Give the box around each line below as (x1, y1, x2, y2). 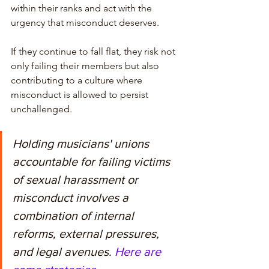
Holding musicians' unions (13, 136, 152, 150)
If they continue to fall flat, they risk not (11, 45, 178, 57)
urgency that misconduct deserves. (11, 16, 162, 28)
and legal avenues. (13, 244, 115, 258)
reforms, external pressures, (13, 226, 162, 240)
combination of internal (13, 208, 137, 222)
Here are (115, 244, 164, 258)
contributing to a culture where (11, 74, 145, 86)
